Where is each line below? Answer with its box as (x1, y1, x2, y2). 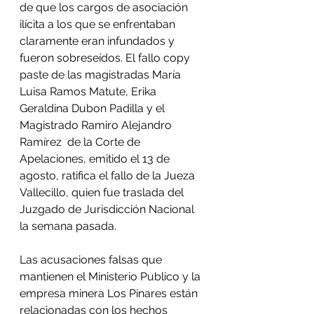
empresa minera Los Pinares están (20, 287, 200, 300)
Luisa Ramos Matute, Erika (20, 85, 159, 98)
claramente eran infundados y (20, 34, 177, 48)
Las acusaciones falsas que (20, 253, 165, 266)
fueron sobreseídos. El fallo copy (20, 51, 193, 64)
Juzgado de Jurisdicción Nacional (20, 203, 197, 216)
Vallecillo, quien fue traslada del (20, 186, 186, 199)
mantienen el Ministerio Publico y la (20, 270, 203, 283)
